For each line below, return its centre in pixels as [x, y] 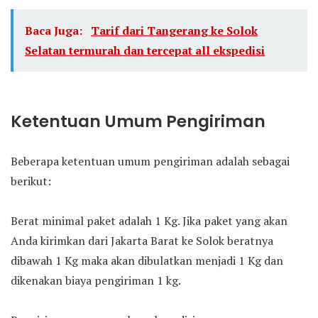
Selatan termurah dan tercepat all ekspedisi [145, 50]
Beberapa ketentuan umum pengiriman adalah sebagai [150, 161]
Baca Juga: [55, 31]
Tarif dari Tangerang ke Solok [174, 31]
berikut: [31, 181]
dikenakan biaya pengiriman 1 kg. [96, 280]
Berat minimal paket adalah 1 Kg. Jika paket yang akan [149, 221]
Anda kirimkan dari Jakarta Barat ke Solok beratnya [142, 241]
